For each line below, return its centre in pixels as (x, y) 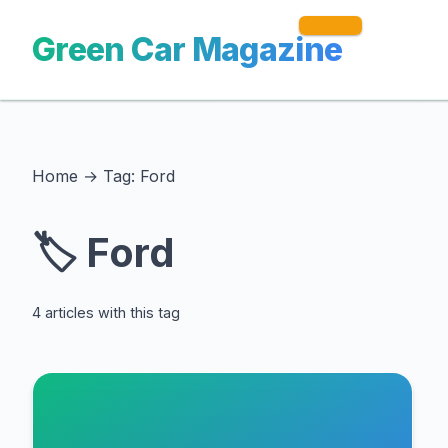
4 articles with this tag (106, 312)
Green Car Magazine (187, 49)
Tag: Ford (139, 176)
